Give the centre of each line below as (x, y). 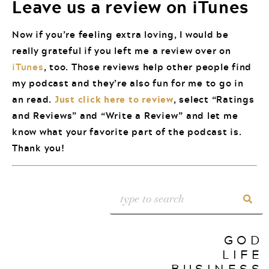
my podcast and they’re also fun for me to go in (128, 83)
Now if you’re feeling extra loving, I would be (120, 35)
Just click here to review (114, 100)
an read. (33, 99)
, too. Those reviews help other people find (148, 67)
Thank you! (38, 148)
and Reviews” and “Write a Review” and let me (125, 116)
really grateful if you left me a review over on (122, 51)
